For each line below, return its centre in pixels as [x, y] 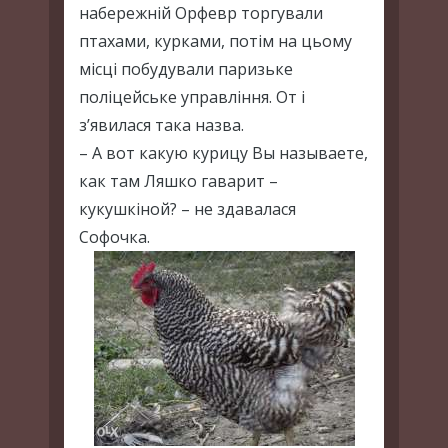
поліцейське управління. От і [192, 96]
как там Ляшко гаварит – [178, 180]
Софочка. [114, 236]
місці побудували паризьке [186, 68]
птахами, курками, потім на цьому [215, 40]
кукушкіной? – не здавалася [187, 208]
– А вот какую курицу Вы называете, [223, 152]
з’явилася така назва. [161, 124]
